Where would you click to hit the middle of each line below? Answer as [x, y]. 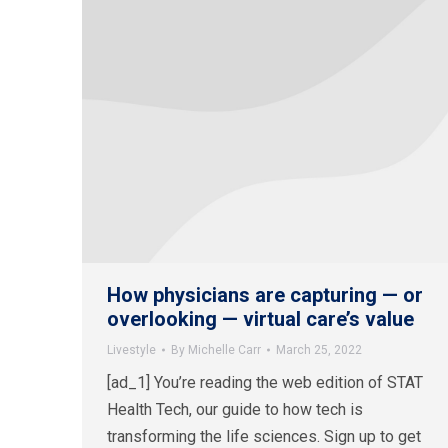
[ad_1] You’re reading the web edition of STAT [265, 383]
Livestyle [131, 350]
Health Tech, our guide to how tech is [235, 410]
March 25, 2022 [319, 350]
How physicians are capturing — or [265, 295]
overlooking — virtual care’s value [260, 319]
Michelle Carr [224, 350]
